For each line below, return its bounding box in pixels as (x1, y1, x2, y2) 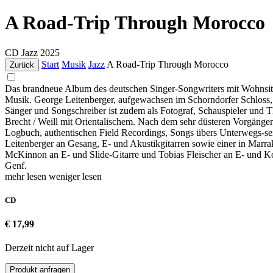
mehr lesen (5, 171, 49, 182)
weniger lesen (49, 171, 102, 182)
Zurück (10, 60, 34, 69)
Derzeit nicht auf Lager (5, 243, 94, 253)
